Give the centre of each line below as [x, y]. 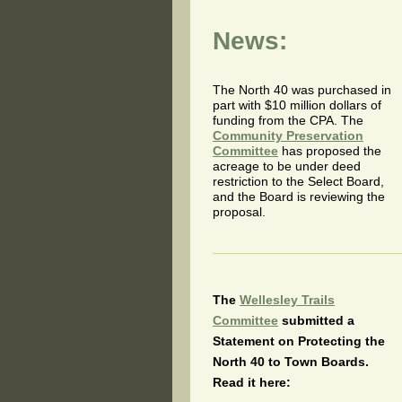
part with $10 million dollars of [297, 105]
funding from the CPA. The [288, 120]
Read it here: [252, 382]
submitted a [316, 320]
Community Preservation [288, 135]
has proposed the [332, 150]
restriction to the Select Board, [298, 181]
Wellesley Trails [287, 299]
